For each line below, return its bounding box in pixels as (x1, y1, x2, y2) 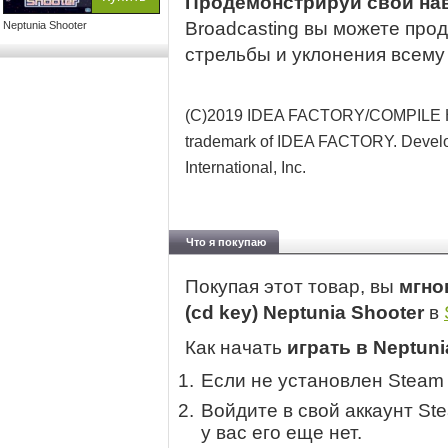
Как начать (185, 337, 287, 359)
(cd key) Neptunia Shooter (185, 302, 429, 324)
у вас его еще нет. (201, 422, 362, 444)
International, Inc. (185, 159, 306, 176)
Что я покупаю (186, 236, 266, 248)
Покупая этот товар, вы (185, 276, 399, 298)
